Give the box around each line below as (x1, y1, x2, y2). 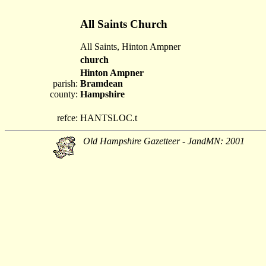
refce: (57, 113, 78, 123)
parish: (53, 78, 78, 88)
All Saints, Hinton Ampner (80, 42, 180, 52)
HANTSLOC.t (80, 113, 137, 123)
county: (50, 89, 78, 99)
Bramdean (80, 78, 123, 88)
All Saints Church (80, 17, 167, 30)
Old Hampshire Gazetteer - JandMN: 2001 (83, 136, 245, 146)
